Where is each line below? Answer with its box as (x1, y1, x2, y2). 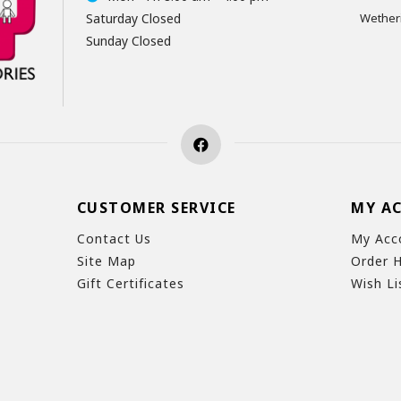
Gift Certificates (76, 275, 184, 293)
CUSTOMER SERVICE (76, 198, 236, 218)
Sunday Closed (85, 31, 171, 49)
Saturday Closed (85, 9, 181, 27)
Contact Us (76, 230, 151, 248)
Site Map (76, 252, 136, 270)
